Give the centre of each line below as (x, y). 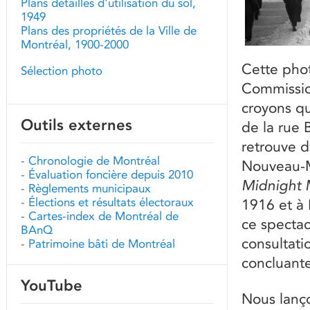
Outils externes (76, 125)
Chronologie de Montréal (94, 161)
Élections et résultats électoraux (111, 202)
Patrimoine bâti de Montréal (102, 244)
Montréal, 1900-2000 (75, 44)
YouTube (52, 285)
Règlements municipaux (90, 188)
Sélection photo (62, 71)
